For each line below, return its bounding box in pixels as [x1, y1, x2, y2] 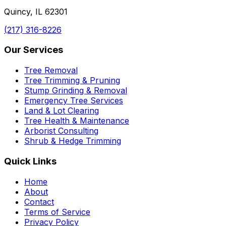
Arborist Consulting [24, 126, 98, 136]
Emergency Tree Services [24, 95, 123, 106]
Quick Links [4, 155, 56, 167]
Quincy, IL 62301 [4, 6, 68, 17]
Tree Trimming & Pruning [24, 75, 120, 86]
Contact [24, 196, 54, 207]
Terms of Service [24, 206, 90, 217]
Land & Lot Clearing [24, 105, 99, 116]
